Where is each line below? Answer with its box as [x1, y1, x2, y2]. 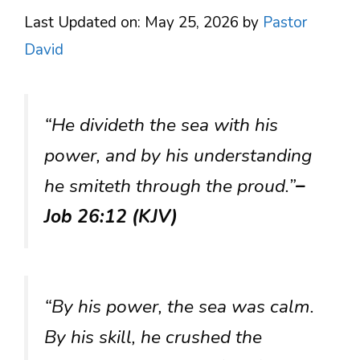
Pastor [263, 12, 307, 33]
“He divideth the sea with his [44, 112, 278, 137]
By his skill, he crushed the [44, 325, 262, 350]
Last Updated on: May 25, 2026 [24, 12, 239, 33]
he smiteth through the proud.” [44, 174, 296, 198]
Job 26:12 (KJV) [44, 204, 178, 229]
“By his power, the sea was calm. [44, 294, 314, 320]
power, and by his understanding [44, 143, 312, 168]
